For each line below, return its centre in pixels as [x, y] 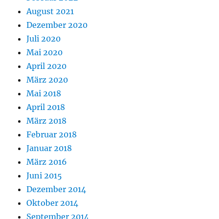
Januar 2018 [49, 148]
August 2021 [50, 11]
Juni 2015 [44, 175]
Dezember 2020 [57, 25]
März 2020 [47, 79]
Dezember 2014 [56, 189]
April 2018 [46, 107]
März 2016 [47, 162]
